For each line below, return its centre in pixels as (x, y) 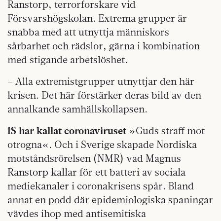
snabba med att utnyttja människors (88, 32)
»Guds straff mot (166, 130)
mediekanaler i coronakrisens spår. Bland (101, 185)
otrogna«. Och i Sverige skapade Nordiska (102, 144)
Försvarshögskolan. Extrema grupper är (97, 18)
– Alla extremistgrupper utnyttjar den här (101, 81)
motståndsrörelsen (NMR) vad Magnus (94, 158)
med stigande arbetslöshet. (68, 59)
